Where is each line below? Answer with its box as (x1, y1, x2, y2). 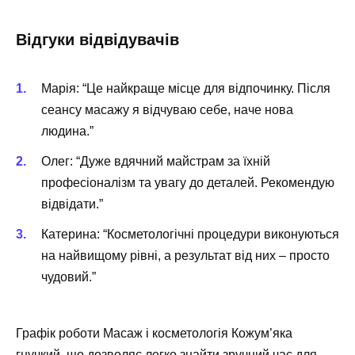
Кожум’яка (231, 326, 292, 340)
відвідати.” (41, 197, 103, 212)
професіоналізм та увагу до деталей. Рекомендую (41, 176, 334, 190)
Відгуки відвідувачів (16, 30, 179, 48)
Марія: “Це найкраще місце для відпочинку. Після (41, 81, 330, 95)
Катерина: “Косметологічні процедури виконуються (41, 227, 339, 242)
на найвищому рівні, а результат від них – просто (41, 249, 330, 263)
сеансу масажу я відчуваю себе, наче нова (41, 102, 293, 116)
